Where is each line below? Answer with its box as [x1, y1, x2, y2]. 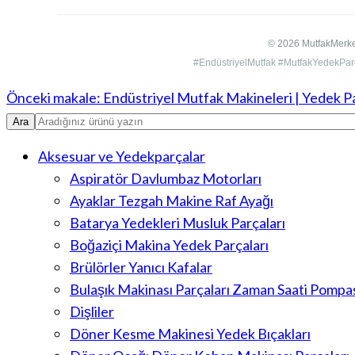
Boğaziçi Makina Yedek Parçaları [70, 236, 269, 254]
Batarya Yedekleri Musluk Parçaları [70, 214, 285, 232]
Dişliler [70, 303, 114, 321]
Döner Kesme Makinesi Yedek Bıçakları [70, 325, 311, 343]
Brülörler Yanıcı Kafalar [70, 258, 212, 277]
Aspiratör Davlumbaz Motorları [70, 170, 261, 188]
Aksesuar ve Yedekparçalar [38, 147, 205, 166]
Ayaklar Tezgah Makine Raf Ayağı [70, 192, 273, 210]
